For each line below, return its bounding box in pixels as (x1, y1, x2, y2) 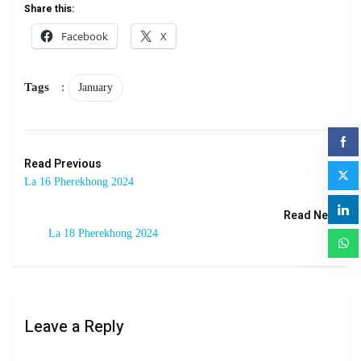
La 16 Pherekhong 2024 (24, 175, 134, 188)
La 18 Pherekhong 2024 (48, 226, 158, 239)
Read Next (284, 206, 337, 224)
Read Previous (24, 155, 102, 172)
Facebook (61, 28, 108, 44)
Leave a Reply (24, 314, 124, 338)
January (78, 81, 113, 93)
